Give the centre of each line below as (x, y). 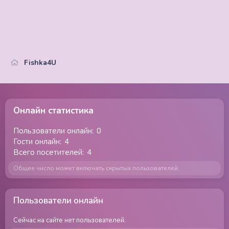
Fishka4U (40, 63)
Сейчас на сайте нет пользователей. (70, 220)
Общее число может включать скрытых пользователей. (96, 168)
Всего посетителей (48, 152)
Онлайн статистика (53, 111)
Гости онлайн (37, 142)
